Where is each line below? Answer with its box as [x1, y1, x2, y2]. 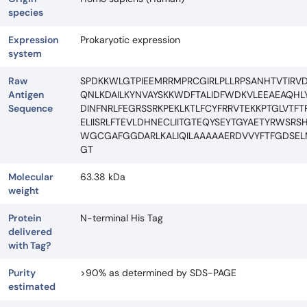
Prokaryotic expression [80, 34, 180, 46]
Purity [8, 267, 36, 279]
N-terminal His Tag [80, 212, 163, 224]
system [8, 47, 42, 60]
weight [8, 184, 39, 197]
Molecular [8, 171, 53, 183]
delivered [8, 225, 52, 238]
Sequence [8, 102, 53, 114]
